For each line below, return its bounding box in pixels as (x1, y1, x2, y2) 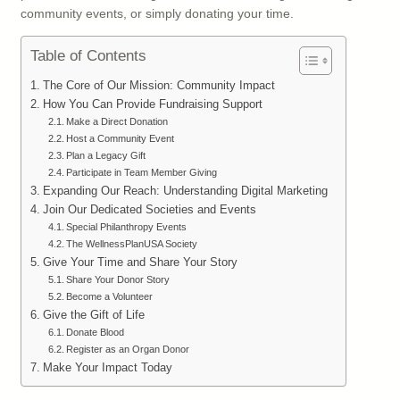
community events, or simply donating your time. (21, 6, 294, 21)
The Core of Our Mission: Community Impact (42, 79, 275, 93)
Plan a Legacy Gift (66, 150, 146, 162)
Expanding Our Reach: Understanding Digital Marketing (42, 185, 328, 198)
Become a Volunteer (66, 291, 154, 303)
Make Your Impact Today (42, 362, 172, 375)
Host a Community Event (66, 133, 175, 145)
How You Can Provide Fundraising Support (42, 98, 262, 112)
